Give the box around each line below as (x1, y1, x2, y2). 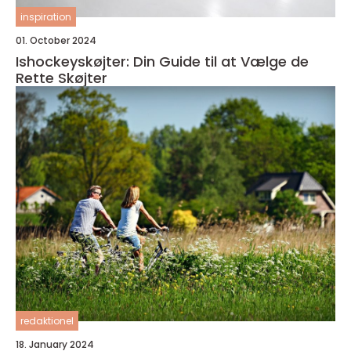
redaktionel (20, 314, 74, 327)
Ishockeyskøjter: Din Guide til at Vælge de (16, 52, 309, 71)
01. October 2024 (16, 34, 96, 47)
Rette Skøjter (16, 68, 107, 88)
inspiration (20, 10, 71, 24)
